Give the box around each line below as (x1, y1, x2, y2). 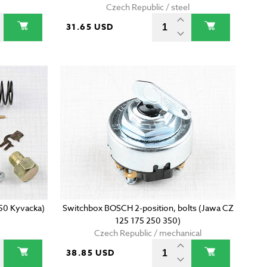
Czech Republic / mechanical (94, 227, 202, 239)
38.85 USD (66, 247, 115, 260)
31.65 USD (66, 21, 114, 34)
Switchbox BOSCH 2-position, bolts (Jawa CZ (62, 202, 234, 214)
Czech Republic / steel (106, 1, 190, 13)
